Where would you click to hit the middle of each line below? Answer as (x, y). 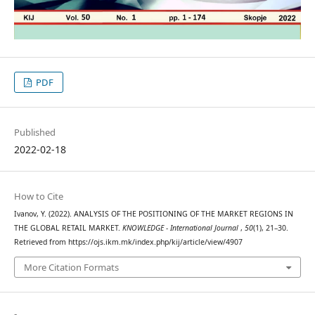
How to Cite (38, 197)
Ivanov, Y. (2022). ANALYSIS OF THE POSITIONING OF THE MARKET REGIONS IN (153, 214)
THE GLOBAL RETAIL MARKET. (68, 228)
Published (34, 133)
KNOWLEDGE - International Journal (181, 228)
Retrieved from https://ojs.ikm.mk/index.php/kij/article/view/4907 (128, 242)
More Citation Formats (71, 267)
